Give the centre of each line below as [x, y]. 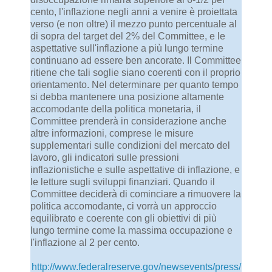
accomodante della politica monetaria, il [116, 109]
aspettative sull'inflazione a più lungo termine [127, 49]
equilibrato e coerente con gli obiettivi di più [124, 219]
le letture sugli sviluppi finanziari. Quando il [123, 182]
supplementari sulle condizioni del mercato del [130, 146]
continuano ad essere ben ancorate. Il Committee [136, 61]
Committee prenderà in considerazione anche [128, 121]
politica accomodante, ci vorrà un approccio [124, 206]
